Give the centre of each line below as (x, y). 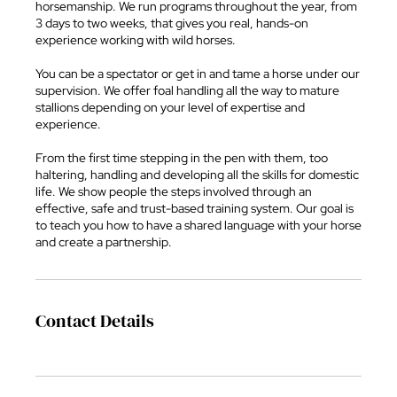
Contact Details (95, 321)
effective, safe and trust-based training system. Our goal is (195, 208)
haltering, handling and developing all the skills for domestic (197, 175)
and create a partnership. (104, 242)
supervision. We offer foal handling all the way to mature (187, 90)
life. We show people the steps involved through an (174, 191)
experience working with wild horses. (136, 40)
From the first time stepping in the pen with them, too (182, 158)
